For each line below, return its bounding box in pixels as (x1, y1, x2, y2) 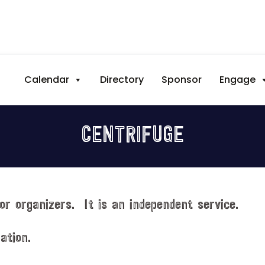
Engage (219, 73, 256, 86)
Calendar (24, 73, 70, 86)
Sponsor (161, 73, 202, 86)
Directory (100, 73, 144, 86)
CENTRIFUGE (81, 125, 184, 148)
